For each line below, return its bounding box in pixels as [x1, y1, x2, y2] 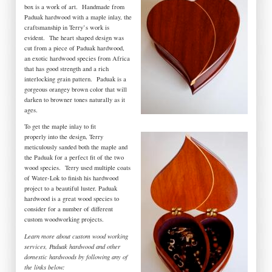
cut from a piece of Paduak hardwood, [24, 43, 124, 52]
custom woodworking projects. [24, 215, 104, 224]
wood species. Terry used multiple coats [24, 163, 131, 172]
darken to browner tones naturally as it [24, 95, 125, 104]
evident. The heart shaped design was [24, 33, 124, 42]
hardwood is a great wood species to [24, 194, 119, 203]
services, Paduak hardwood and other [24, 242, 120, 251]
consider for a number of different [24, 205, 113, 214]
